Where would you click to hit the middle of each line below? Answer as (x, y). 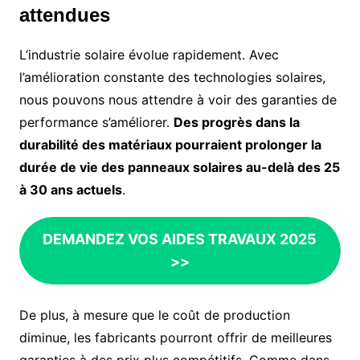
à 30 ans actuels (70, 190)
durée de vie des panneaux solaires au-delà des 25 (179, 168)
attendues (64, 15)
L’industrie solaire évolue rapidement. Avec (149, 55)
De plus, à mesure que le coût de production (154, 315)
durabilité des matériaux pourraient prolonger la (170, 145)
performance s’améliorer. (96, 123)
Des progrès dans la (236, 123)
